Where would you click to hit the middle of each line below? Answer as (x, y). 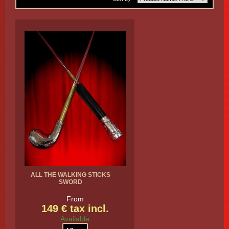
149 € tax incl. (75, 209)
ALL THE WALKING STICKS (70, 175)
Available (75, 219)
